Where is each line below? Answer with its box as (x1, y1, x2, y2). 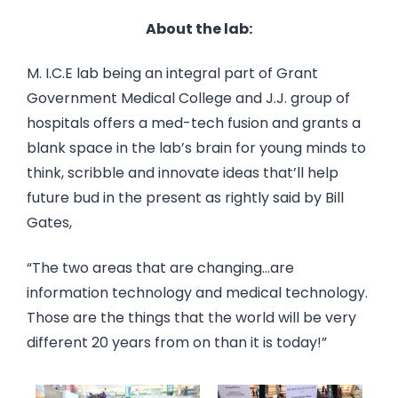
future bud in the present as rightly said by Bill (27, 187, 344, 209)
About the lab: (146, 18, 252, 39)
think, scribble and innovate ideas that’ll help (27, 163, 338, 184)
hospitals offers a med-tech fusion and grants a (27, 113, 361, 134)
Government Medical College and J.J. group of (27, 88, 350, 109)
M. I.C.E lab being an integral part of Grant (27, 63, 318, 84)
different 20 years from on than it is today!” (27, 331, 327, 353)
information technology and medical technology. (27, 282, 368, 303)
